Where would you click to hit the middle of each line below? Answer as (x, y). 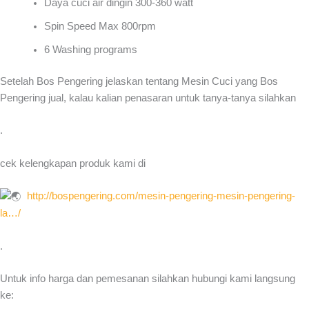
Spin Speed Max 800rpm (100, 27)
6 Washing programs (90, 50)
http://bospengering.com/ (82, 196)
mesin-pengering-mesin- (193, 196)
